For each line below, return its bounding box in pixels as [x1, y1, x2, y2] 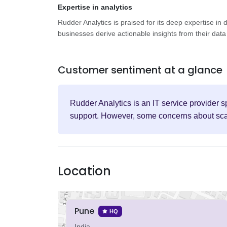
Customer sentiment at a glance [58, 63, 222, 77]
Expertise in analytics [58, 3, 132, 11]
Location [58, 163, 111, 179]
